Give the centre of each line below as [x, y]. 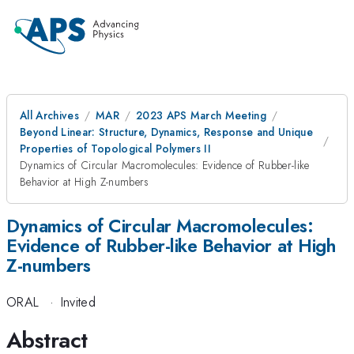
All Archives [49, 115]
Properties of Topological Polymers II [116, 149]
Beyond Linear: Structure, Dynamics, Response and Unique [167, 132]
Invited [78, 302]
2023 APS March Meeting [201, 115]
